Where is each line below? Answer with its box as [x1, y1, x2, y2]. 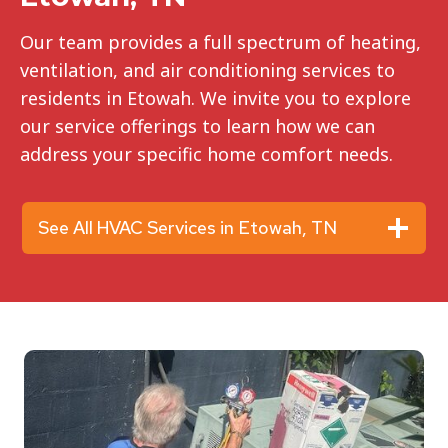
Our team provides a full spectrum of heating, [20, 30, 421, 55]
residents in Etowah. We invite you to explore [20, 86, 411, 111]
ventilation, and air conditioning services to [20, 58, 395, 83]
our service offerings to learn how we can [20, 114, 375, 139]
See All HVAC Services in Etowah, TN [38, 216, 338, 240]
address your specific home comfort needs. [20, 142, 393, 167]
